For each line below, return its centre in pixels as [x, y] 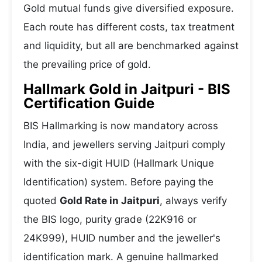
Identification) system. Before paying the [118, 182]
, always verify [193, 201]
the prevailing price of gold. [87, 64]
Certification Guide [89, 103]
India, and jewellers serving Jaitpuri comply [124, 144]
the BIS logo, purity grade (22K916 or [110, 219]
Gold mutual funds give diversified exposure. [129, 8]
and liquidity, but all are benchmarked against [131, 46]
